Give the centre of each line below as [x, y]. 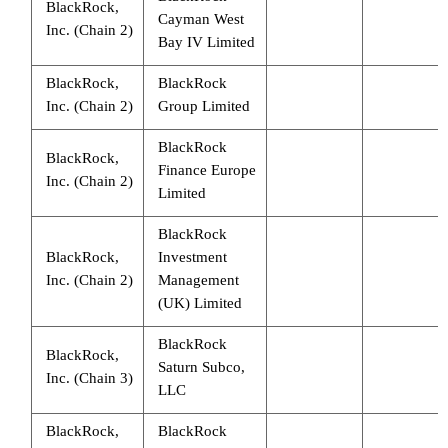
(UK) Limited [199, 302]
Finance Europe [206, 169]
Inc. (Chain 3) [89, 377]
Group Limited [203, 105]
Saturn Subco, [201, 366]
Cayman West [200, 18]
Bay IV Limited [206, 41]
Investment [192, 256]
